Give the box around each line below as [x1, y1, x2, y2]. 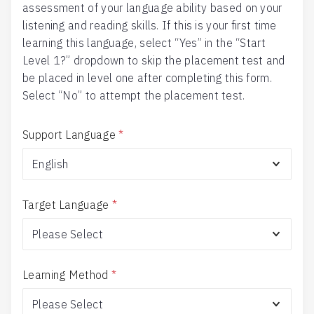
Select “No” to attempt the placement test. [22, 88, 245, 102]
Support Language [22, 128, 116, 142]
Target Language [22, 198, 109, 212]
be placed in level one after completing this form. [22, 71, 272, 85]
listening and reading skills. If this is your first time [22, 18, 277, 32]
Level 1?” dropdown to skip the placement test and [22, 53, 285, 67]
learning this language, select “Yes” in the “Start [22, 36, 266, 50]
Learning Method [22, 268, 109, 282]
